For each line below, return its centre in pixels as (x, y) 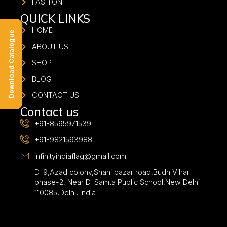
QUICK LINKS (55, 18)
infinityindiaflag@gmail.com (80, 156)
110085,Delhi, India (65, 192)
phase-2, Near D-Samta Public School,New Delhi (117, 182)
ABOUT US (50, 46)
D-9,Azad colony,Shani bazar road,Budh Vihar (112, 172)
